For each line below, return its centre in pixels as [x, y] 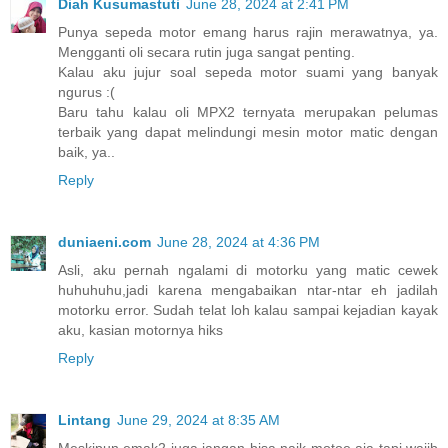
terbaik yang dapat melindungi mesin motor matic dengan [248, 132]
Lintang [84, 419]
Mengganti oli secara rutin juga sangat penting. [206, 52]
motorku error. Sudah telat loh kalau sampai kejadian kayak [248, 309]
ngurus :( [86, 92]
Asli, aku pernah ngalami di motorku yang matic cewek [248, 269]
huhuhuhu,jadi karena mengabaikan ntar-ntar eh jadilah [248, 289]
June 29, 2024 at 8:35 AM [198, 419]
